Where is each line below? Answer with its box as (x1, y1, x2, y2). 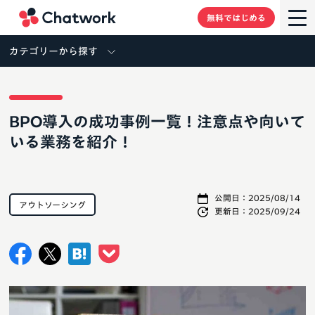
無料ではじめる (207, 13, 266, 22)
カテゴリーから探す (9, 46, 98, 56)
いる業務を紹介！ (9, 134, 133, 150)
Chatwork (117, 3, 170, 14)
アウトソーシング (19, 200, 86, 210)
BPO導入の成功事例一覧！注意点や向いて (9, 114, 305, 129)
